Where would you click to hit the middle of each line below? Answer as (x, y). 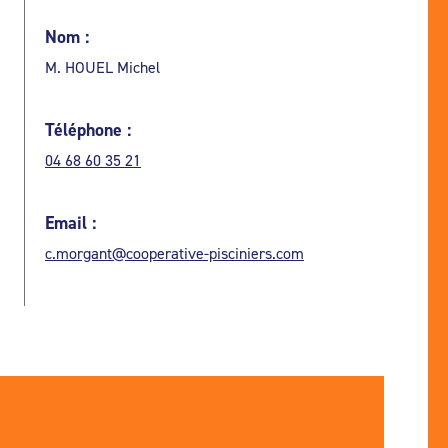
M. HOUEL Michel (102, 67)
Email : (70, 222)
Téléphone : (88, 129)
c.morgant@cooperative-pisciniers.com (174, 253)
